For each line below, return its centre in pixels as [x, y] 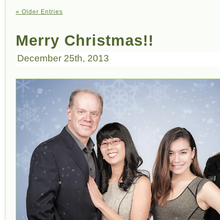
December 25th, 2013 [63, 58]
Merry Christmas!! [85, 40]
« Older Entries [39, 12]
